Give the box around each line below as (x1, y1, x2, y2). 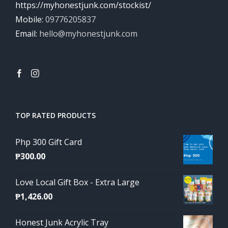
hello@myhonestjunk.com (39, 28, 137, 39)
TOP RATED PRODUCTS (15, 110, 96, 120)
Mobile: (15, 14, 45, 25)
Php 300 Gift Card (15, 136, 82, 148)
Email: (15, 28, 39, 39)
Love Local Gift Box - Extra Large (15, 177, 139, 188)
